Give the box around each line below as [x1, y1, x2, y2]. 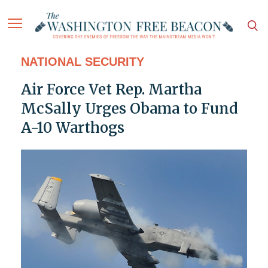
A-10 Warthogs [20, 118, 124, 138]
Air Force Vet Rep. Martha [20, 80, 202, 99]
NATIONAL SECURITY [20, 55, 144, 69]
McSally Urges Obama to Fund [20, 99, 237, 118]
